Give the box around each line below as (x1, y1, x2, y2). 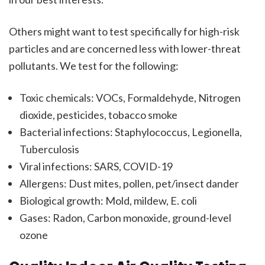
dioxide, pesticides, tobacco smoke (19, 108, 177, 122)
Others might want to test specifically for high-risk (9, 25, 240, 38)
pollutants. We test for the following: (9, 59, 179, 73)
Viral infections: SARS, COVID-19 (19, 160, 173, 173)
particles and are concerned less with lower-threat (9, 42, 241, 56)
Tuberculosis (19, 143, 79, 156)
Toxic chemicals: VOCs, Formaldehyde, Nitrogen (19, 91, 241, 105)
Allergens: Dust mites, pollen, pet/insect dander (19, 177, 239, 190)
